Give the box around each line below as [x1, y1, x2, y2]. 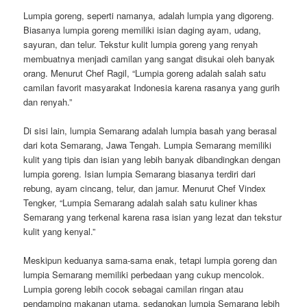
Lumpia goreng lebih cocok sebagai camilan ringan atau [23, 282, 244, 295]
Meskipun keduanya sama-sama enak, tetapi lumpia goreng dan [23, 253, 278, 267]
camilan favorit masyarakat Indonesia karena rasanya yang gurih [23, 80, 280, 94]
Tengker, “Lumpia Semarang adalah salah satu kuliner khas [23, 195, 258, 209]
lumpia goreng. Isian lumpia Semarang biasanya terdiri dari [23, 167, 256, 180]
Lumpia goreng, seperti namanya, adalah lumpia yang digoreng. [23, 8, 275, 22]
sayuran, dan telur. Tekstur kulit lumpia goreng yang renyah [23, 37, 258, 51]
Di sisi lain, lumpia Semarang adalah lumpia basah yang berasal [23, 123, 278, 137]
